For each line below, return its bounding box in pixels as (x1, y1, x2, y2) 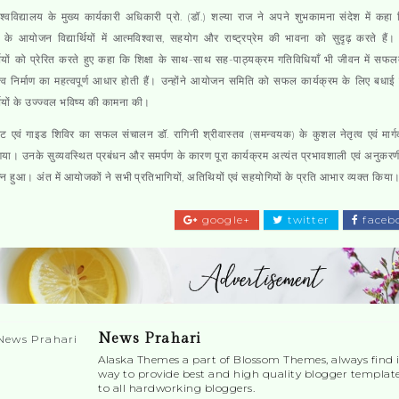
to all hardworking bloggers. (98, 381, 255, 395)
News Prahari (98, 330, 202, 348)
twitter (283, 213, 330, 226)
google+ (198, 213, 251, 226)
